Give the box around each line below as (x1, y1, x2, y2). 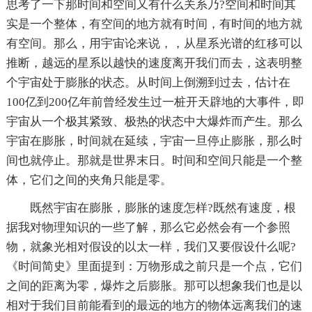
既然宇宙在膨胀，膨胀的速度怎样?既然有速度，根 (29, 201, 296, 214)
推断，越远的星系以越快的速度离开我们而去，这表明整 (6, 56, 302, 70)
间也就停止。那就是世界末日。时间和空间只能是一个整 (6, 154, 302, 167)
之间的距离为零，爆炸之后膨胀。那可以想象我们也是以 (6, 279, 302, 292)
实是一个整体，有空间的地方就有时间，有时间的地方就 (6, 17, 302, 31)
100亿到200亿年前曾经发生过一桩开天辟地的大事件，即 (6, 95, 304, 109)
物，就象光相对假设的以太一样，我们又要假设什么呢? (6, 240, 296, 253)
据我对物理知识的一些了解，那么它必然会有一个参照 (6, 221, 290, 234)
